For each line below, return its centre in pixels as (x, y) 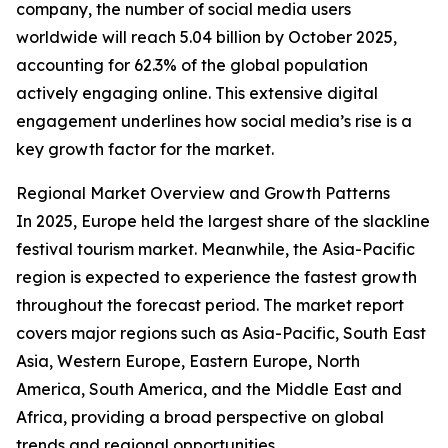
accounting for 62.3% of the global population (192, 65)
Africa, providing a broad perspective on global (200, 417)
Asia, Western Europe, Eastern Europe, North (188, 361)
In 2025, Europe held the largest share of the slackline (223, 221)
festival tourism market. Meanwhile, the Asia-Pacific (215, 249)
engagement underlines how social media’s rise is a (214, 121)
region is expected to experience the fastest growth (216, 277)
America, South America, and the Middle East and (209, 389)
